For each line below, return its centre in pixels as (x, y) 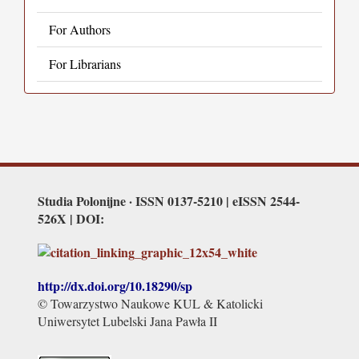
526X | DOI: (71, 218)
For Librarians (85, 64)
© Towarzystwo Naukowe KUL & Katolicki (150, 303)
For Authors (80, 29)
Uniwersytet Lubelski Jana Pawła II (127, 321)
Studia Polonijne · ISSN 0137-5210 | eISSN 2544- (169, 201)
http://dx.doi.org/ (83, 286)
